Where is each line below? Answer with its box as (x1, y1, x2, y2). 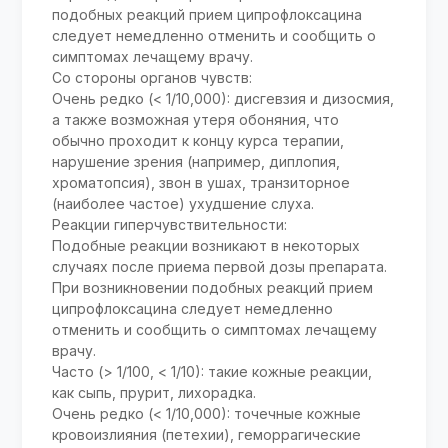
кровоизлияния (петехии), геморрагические (52, 426, 362, 444)
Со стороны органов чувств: (52, 69, 253, 87)
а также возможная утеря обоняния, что (52, 111, 340, 129)
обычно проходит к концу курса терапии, (52, 132, 345, 150)
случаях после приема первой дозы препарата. (52, 258, 388, 276)
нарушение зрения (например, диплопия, (52, 153, 341, 171)
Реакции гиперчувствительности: (52, 216, 288, 234)
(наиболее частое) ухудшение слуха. (52, 195, 315, 213)
